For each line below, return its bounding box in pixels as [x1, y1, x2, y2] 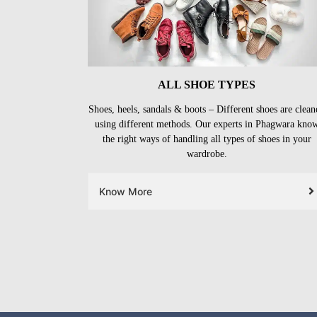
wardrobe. [186, 148, 227, 159]
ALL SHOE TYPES [158, 78, 255, 91]
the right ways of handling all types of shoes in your [102, 133, 311, 144]
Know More [99, 185, 152, 197]
